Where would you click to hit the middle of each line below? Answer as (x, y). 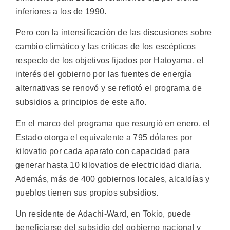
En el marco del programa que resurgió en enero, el (113, 123)
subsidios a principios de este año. (81, 102)
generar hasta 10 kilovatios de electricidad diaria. (109, 165)
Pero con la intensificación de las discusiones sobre (114, 33)
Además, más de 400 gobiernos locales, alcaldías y (113, 179)
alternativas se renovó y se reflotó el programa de (109, 88)
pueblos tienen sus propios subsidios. (87, 193)
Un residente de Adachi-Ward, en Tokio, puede (103, 214)
